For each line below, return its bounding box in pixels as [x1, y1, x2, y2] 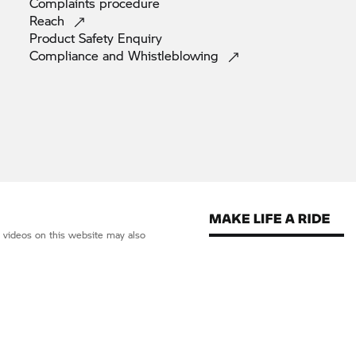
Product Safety [29, 29, 118, 48]
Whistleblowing [128, 46, 222, 65]
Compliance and [29, 46, 128, 65]
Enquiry [118, 29, 162, 48]
